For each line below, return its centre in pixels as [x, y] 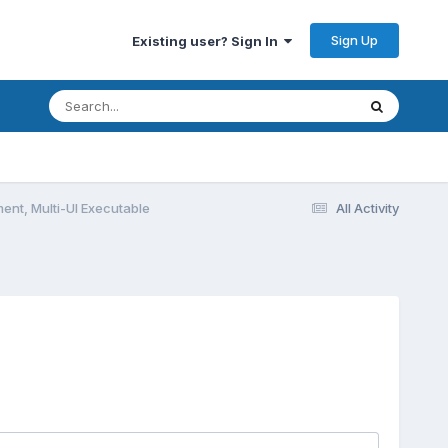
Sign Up [355, 39]
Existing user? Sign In [208, 40]
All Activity [368, 207]
